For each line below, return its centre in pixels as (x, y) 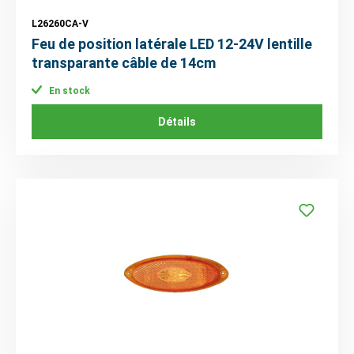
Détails (177, 121)
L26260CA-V (60, 24)
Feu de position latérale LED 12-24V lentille (172, 44)
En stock (68, 90)
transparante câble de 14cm (124, 63)
